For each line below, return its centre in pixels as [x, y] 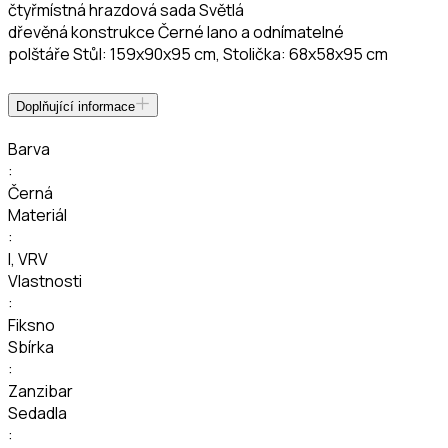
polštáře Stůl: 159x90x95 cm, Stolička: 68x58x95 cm [198, 53]
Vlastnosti [45, 280]
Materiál [37, 214]
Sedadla [37, 412]
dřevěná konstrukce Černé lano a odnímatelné [176, 31]
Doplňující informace [75, 106]
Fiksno [31, 324]
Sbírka [31, 346]
